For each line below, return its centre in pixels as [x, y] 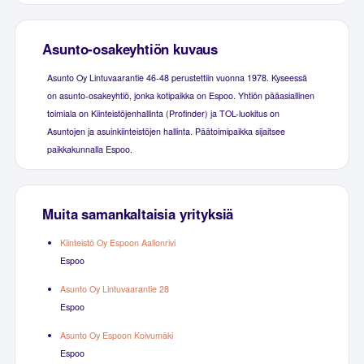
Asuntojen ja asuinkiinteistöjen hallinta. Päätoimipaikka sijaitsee [166, 131]
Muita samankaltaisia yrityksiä [138, 213]
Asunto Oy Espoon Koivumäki [116, 335]
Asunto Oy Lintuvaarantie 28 [114, 288]
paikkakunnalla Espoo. [89, 149]
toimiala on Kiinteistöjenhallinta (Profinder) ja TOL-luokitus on [163, 113]
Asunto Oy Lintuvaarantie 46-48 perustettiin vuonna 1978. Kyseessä [177, 77]
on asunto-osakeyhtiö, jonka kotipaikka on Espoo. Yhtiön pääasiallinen [180, 95]
